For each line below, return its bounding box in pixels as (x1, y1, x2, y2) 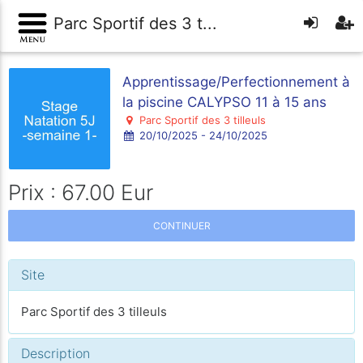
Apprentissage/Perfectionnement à (122, 73, 350, 90)
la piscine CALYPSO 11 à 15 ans (122, 93, 327, 110)
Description (21, 345, 90, 361)
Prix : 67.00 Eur (8, 179, 153, 205)
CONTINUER (152, 220, 211, 232)
